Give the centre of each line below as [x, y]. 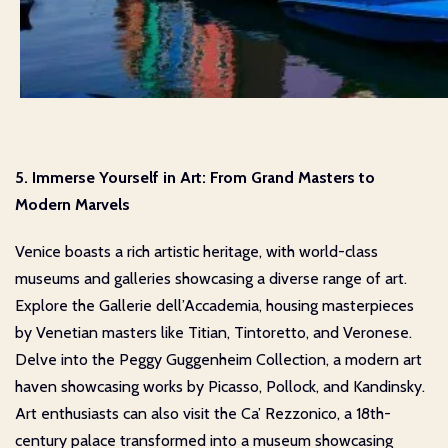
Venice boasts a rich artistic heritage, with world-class [196, 252]
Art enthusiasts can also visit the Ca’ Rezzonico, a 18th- [203, 414]
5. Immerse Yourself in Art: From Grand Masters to [195, 178]
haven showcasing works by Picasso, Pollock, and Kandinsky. [220, 387]
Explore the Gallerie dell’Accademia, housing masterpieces [214, 306]
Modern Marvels [72, 205]
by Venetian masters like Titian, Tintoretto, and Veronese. [213, 333]
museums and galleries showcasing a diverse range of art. [211, 279]
